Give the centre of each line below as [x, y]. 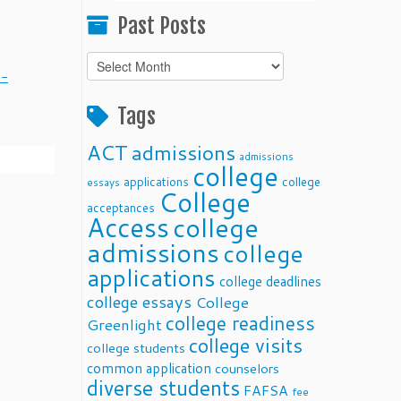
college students [136, 348]
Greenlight [124, 324]
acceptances [121, 207]
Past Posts [162, 26]
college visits [246, 345]
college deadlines [270, 281]
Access [128, 227]
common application [149, 368]
